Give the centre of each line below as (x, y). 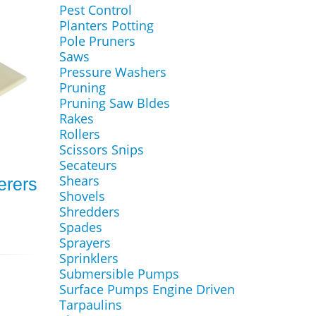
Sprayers (85, 243)
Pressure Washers (113, 72)
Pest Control (95, 10)
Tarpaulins (90, 305)
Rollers (79, 134)
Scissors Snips (101, 150)
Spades (80, 227)
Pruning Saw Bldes (114, 103)
